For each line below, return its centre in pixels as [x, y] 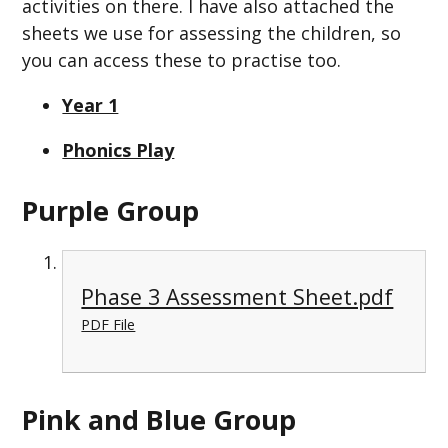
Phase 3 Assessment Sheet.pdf [237, 297]
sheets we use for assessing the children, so [212, 33]
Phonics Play [118, 150]
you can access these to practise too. [182, 60]
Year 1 [90, 105]
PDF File [108, 325]
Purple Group [111, 211]
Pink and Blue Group [159, 419]
